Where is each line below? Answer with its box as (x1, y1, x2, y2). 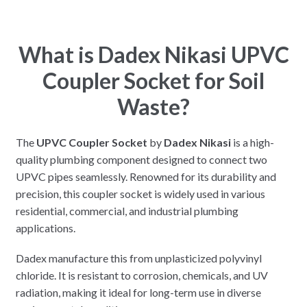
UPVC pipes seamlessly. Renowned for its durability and (15, 169, 276, 183)
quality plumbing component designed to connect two (15, 152, 267, 166)
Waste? (117, 93, 190, 120)
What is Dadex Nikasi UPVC (18, 40, 289, 68)
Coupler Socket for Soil (42, 66, 265, 94)
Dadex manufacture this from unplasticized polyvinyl (15, 251, 262, 265)
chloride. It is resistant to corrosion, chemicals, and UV (15, 269, 268, 282)
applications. (15, 221, 75, 234)
